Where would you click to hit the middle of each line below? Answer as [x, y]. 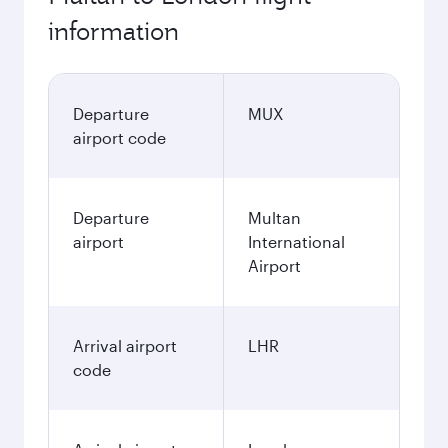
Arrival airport [125, 345]
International [296, 241]
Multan [274, 217]
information [113, 31]
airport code [119, 137]
